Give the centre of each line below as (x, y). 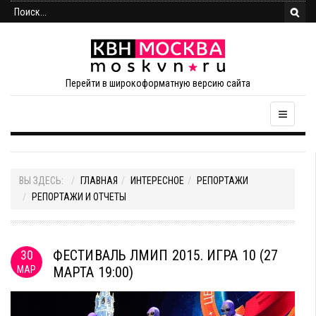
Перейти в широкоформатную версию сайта (158, 83)
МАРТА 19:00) (93, 272)
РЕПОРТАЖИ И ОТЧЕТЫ (79, 197)
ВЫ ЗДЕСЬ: (43, 181)
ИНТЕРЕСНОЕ (157, 181)
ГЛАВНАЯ (99, 181)
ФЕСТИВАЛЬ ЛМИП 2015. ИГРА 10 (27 (166, 255)
